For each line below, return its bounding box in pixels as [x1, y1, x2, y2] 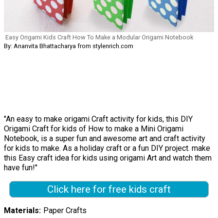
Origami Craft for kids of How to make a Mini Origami [4, 124, 183, 134]
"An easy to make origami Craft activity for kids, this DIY [4, 114, 193, 124]
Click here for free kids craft [47, 183, 171, 196]
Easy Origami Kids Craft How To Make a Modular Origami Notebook [5, 34, 193, 41]
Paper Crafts [43, 205, 87, 215]
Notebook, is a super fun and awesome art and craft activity [4, 134, 205, 144]
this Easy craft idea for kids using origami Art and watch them [4, 153, 212, 163]
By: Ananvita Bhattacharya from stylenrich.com [4, 42, 133, 50]
